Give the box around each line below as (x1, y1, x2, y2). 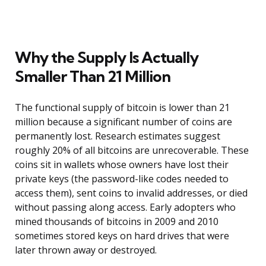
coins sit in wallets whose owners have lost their (15, 158, 229, 172)
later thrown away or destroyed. (15, 243, 157, 257)
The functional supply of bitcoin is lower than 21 (15, 101, 230, 115)
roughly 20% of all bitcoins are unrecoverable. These (15, 144, 249, 157)
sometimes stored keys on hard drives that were (15, 229, 229, 243)
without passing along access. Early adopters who (15, 201, 236, 214)
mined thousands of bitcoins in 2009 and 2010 (15, 215, 218, 229)
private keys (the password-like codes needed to (15, 172, 229, 186)
